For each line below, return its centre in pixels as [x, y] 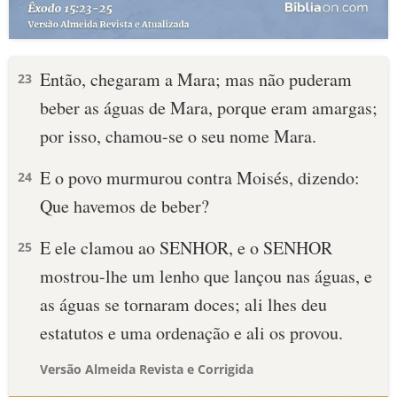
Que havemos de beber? [125, 206]
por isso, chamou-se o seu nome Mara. [178, 136]
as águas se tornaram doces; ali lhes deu [183, 304]
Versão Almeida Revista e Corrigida [147, 369]
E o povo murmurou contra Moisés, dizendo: [200, 178]
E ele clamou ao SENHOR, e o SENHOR [186, 248]
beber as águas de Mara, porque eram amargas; [209, 108]
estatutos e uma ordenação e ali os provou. [191, 333]
